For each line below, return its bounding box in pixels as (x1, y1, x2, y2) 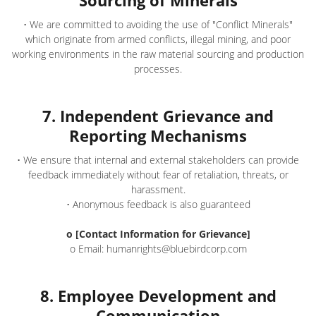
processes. (134, 62, 182, 75)
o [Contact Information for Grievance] (66, 227, 250, 241)
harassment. (130, 183, 186, 196)
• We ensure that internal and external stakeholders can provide (17, 153, 299, 166)
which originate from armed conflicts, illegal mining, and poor (25, 32, 291, 46)
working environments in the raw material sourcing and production (12, 47, 304, 61)
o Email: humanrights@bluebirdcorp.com (69, 242, 247, 255)
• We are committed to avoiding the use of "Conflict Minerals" (23, 18, 293, 31)
